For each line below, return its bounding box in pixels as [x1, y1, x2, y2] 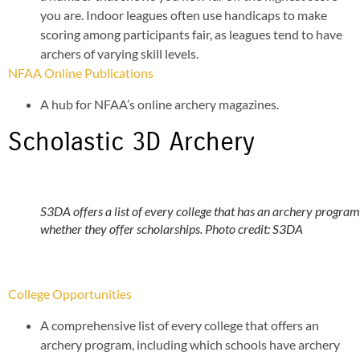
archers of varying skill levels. [40, 46, 198, 62]
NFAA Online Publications [8, 65, 153, 81]
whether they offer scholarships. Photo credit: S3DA [40, 220, 303, 236]
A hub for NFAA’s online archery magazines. [40, 96, 279, 112]
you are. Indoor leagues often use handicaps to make [40, 7, 327, 23]
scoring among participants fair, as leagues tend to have [40, 27, 342, 43]
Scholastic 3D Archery [8, 125, 255, 157]
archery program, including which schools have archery [40, 336, 340, 352]
